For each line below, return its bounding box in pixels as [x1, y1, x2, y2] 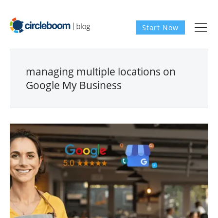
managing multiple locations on [26, 65, 176, 78]
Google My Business [26, 78, 122, 92]
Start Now [142, 23, 179, 32]
